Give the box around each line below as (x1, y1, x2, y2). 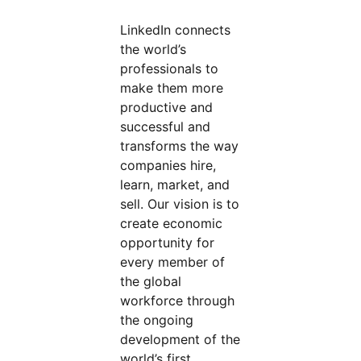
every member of (120, 254, 226, 270)
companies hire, (120, 157, 217, 173)
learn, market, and (120, 176, 230, 193)
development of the (120, 331, 241, 347)
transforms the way (120, 138, 239, 154)
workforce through (120, 293, 235, 309)
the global (120, 273, 182, 289)
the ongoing (120, 312, 194, 328)
